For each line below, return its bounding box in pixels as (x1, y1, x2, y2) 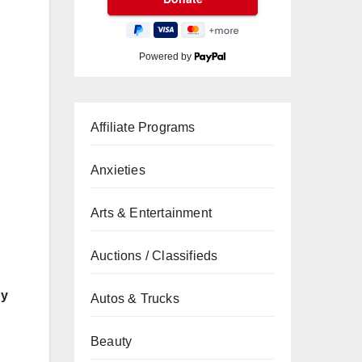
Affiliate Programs (90, 120, 196, 134)
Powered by (139, 51, 195, 62)
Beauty (90, 335, 133, 348)
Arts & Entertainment (90, 206, 212, 220)
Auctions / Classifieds (90, 249, 218, 263)
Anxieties (90, 163, 145, 177)
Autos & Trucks (90, 292, 179, 305)
